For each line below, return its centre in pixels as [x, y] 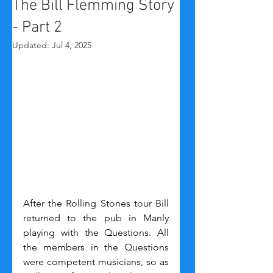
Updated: [32, 45]
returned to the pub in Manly [96, 218]
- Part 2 [37, 28]
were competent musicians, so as [96, 262]
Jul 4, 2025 [72, 45]
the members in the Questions [96, 247]
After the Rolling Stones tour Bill [96, 204]
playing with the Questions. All [96, 233]
